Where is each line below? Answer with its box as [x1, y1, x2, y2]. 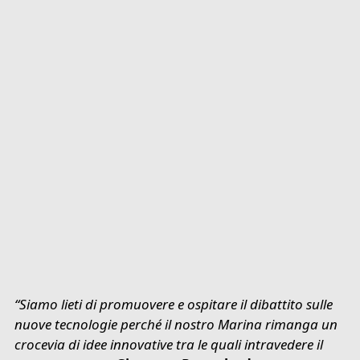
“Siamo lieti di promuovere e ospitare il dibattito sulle [14, 294, 333, 313]
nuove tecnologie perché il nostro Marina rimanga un [14, 314, 338, 333]
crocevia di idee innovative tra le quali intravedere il [14, 334, 324, 354]
